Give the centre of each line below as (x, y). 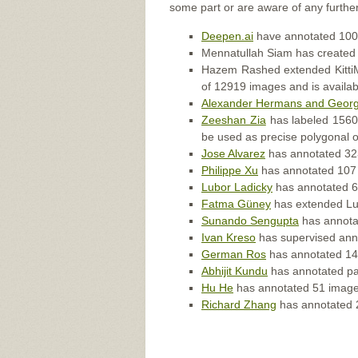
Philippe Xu (230, 170)
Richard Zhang (239, 304)
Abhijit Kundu (235, 271)
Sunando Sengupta (250, 221)
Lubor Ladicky (237, 187)
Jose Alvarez (233, 153)
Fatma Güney (236, 204)
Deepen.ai (227, 36)
